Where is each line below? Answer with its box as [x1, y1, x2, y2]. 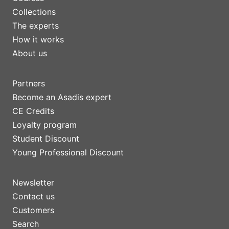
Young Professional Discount [12, 147, 124, 158]
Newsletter [12, 177, 54, 188]
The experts [12, 20, 59, 31]
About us [12, 48, 47, 59]
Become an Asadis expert [12, 92, 111, 103]
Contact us [12, 191, 55, 202]
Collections [12, 7, 56, 17]
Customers [12, 205, 54, 216]
